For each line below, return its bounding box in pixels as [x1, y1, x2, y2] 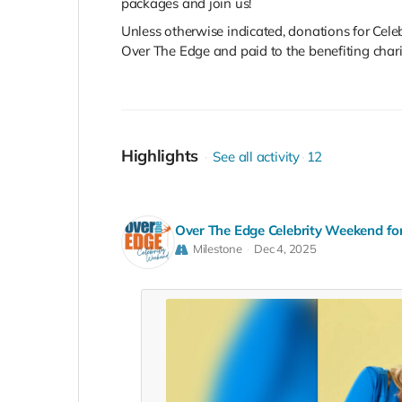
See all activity [213, 147, 300, 165]
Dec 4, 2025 [254, 241, 317, 257]
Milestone [192, 241, 242, 257]
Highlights [120, 144, 199, 166]
